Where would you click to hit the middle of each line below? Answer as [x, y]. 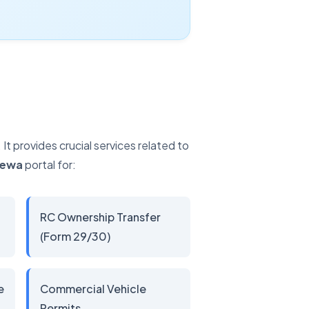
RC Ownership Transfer [100, 217]
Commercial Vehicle [93, 289]
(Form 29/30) [75, 236]
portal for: [49, 165]
